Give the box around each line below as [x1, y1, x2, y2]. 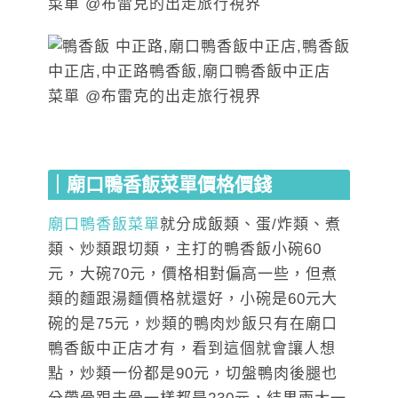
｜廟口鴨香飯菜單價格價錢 [48, 174, 272, 196]
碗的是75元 [48, 315, 130, 333]
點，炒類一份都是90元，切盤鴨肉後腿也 [48, 365, 338, 383]
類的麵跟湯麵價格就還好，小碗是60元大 [48, 291, 338, 308]
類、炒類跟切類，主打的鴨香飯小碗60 [48, 241, 322, 259]
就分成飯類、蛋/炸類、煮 [160, 216, 341, 234]
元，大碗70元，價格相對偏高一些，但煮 [48, 266, 338, 283]
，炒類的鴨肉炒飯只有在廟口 [130, 315, 338, 333]
